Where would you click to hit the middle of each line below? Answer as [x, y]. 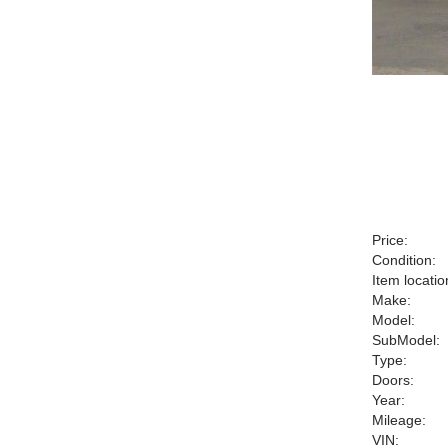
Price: [390, 240]
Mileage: [399, 420]
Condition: [404, 260]
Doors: [393, 380]
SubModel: [406, 340]
